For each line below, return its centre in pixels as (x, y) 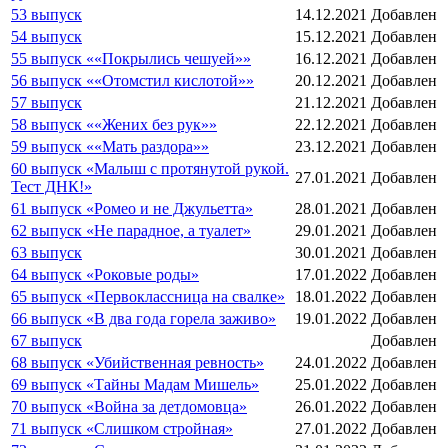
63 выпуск (46, 252)
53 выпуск (46, 14)
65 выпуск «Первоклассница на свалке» (148, 296)
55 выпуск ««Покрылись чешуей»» (131, 58)
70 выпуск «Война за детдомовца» (129, 406)
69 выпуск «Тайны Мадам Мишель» (135, 384)
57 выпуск (46, 102)
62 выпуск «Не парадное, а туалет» (131, 230)
